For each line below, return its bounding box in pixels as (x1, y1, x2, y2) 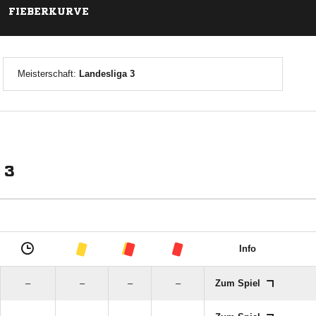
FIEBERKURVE (8, 6, 89, 16)
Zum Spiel (215, 278, 263, 288)
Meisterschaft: (17, 68, 79, 79)
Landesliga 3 (78, 68, 135, 79)
